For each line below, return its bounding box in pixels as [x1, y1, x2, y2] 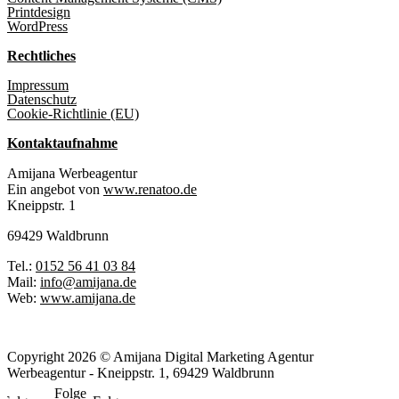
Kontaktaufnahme [7, 135, 118, 151]
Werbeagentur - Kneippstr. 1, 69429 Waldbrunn [7, 365, 274, 381]
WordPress [7, 19, 68, 35]
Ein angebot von [7, 182, 103, 198]
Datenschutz [7, 92, 77, 108]
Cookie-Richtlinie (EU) [7, 106, 139, 122]
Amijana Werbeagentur [7, 166, 137, 182]
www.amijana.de [40, 290, 135, 306]
